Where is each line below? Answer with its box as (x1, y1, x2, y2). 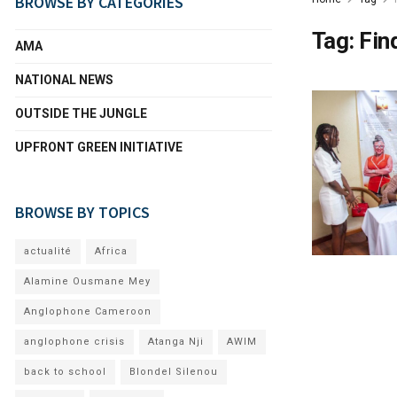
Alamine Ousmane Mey (24, 276, 151, 287)
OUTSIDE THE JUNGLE (15, 106, 147, 121)
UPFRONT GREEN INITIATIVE (15, 140, 183, 154)
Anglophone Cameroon (24, 306, 152, 317)
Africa (95, 245, 128, 257)
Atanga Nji (148, 336, 204, 347)
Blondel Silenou (129, 366, 218, 378)
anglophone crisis (24, 336, 125, 347)
